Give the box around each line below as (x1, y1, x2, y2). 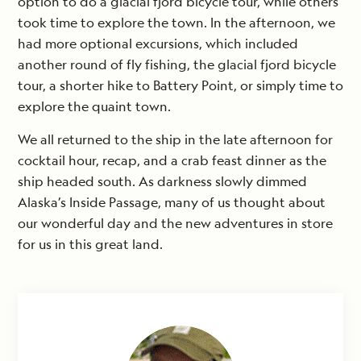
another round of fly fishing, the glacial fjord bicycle (18, 56, 336, 74)
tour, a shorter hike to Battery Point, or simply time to (18, 77, 343, 95)
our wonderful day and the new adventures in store (18, 214, 333, 233)
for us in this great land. (18, 235, 163, 254)
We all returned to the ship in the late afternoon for (18, 131, 333, 149)
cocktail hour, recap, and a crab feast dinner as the (18, 151, 326, 170)
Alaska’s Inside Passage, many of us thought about (18, 193, 326, 212)
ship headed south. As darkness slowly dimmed (18, 172, 307, 191)
